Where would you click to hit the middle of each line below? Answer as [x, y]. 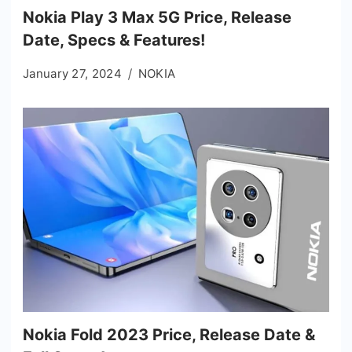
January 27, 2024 [72, 73]
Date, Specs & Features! [114, 40]
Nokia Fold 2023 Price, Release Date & [169, 334]
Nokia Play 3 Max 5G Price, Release [157, 17]
